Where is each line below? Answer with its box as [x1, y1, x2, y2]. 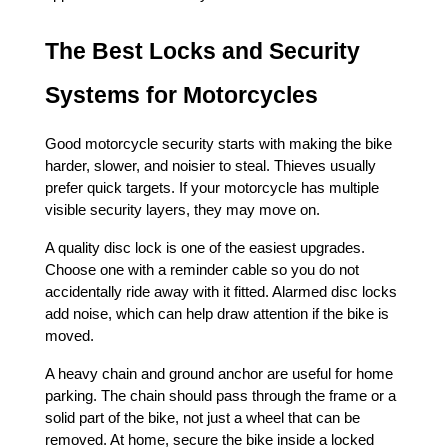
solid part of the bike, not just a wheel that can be [45, 410, 360, 426]
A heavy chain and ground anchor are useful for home [45, 366, 393, 382]
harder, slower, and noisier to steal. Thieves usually [45, 158, 376, 174]
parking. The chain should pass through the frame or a [45, 388, 396, 404]
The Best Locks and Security [45, 38, 360, 64]
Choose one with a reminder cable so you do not [45, 262, 359, 278]
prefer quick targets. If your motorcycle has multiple [45, 180, 379, 196]
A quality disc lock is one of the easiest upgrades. [45, 240, 365, 256]
